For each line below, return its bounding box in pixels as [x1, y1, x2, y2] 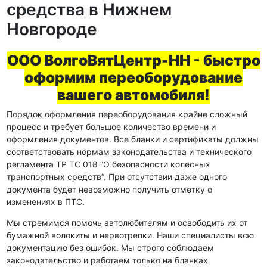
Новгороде [6, 18, 97, 39]
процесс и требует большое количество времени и [6, 121, 216, 132]
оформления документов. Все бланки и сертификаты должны [6, 133, 259, 144]
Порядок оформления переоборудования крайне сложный [6, 108, 247, 119]
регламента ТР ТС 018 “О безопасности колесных [6, 159, 210, 169]
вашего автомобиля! [57, 85, 210, 104]
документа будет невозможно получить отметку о [6, 184, 212, 194]
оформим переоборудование [24, 68, 243, 86]
